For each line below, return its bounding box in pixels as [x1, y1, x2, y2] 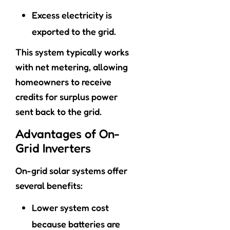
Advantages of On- [15, 126, 120, 142]
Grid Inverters [15, 141, 91, 156]
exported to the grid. [32, 26, 116, 37]
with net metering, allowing [15, 61, 128, 73]
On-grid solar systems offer [15, 165, 127, 177]
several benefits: [15, 180, 83, 191]
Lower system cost [32, 202, 109, 214]
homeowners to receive [15, 76, 111, 88]
